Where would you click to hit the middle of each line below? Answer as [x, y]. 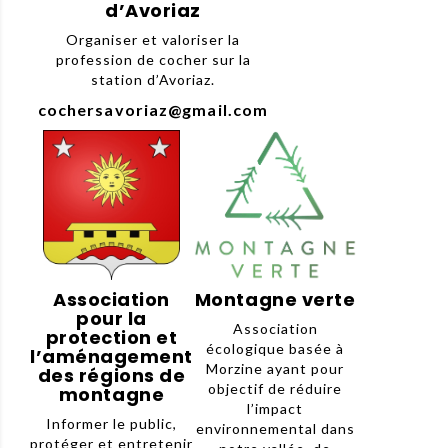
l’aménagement [112, 357]
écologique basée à [275, 349]
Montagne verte [275, 300]
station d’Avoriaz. [153, 80]
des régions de [111, 376]
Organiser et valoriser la [153, 40]
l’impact [275, 409]
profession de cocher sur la [153, 60]
